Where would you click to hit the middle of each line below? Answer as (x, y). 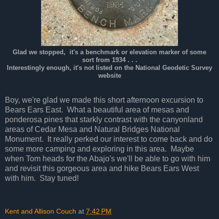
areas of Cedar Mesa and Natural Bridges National (92, 130)
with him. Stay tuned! (42, 178)
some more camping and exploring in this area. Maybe (99, 149)
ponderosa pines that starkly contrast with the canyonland (104, 120)
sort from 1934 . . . (109, 60)
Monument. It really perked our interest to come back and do (109, 139)
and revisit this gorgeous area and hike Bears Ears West (102, 169)
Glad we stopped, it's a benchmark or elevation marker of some (109, 53)
